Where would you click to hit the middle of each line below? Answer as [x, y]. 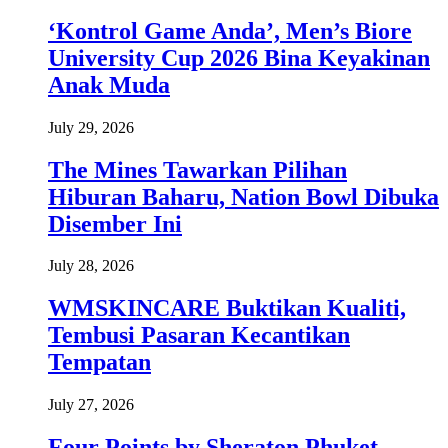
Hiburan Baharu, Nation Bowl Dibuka [243, 196]
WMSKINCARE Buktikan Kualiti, [227, 308]
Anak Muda [109, 84]
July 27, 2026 [91, 405]
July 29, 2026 [91, 127]
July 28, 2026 [91, 266]
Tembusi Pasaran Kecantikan [199, 335]
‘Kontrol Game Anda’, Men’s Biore [230, 30]
